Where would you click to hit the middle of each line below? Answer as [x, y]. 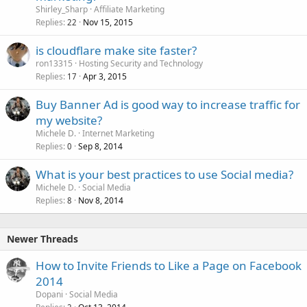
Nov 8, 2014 [101, 200]
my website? [69, 120]
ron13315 [54, 63]
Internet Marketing [118, 133]
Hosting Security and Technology [141, 63]
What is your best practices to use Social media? [164, 174]
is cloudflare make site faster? [116, 50]
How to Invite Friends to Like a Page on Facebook [169, 266]
